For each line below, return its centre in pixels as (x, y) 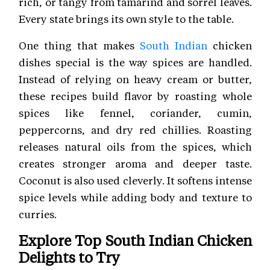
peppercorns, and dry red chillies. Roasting (135, 129)
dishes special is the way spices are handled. (135, 62)
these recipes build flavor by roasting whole (135, 96)
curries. (38, 214)
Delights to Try (69, 257)
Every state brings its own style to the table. (126, 18)
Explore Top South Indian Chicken (135, 240)
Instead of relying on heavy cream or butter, (135, 79)
